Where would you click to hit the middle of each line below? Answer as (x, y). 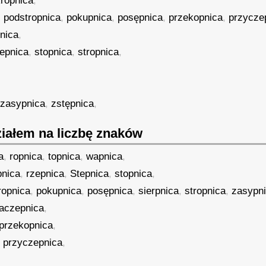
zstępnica (73, 104)
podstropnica (32, 18)
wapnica (104, 156)
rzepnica (45, 174)
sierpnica (159, 191)
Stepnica (90, 174)
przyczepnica (33, 243)
